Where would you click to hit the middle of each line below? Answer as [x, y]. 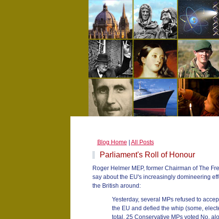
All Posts [142, 142]
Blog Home [112, 142]
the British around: [116, 186]
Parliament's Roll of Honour [147, 155]
